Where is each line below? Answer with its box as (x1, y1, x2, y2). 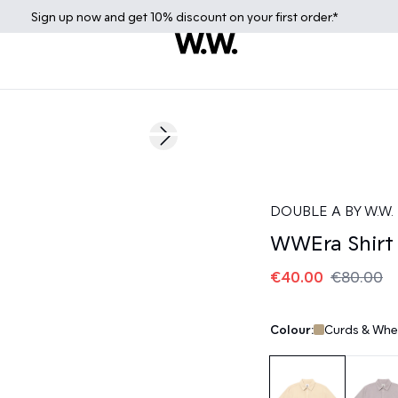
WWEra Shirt (270, 229, 394, 255)
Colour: (270, 322, 314, 337)
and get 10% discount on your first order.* (101, 8, 338, 24)
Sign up (31, 8, 76, 24)
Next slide (162, 135, 221, 151)
